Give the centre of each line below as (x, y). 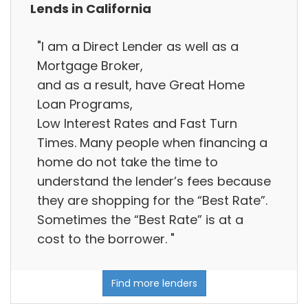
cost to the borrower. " (106, 239)
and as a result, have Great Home (141, 85)
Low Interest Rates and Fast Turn (137, 123)
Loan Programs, (85, 104)
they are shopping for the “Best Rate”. (152, 200)
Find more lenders (154, 284)
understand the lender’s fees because (154, 181)
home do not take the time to (128, 162)
